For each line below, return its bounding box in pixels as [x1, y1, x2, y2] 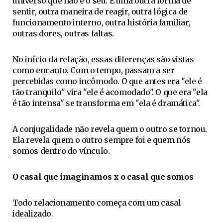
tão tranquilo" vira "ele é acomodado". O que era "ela [12, 87, 208, 97]
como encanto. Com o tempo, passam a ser [12, 65, 175, 75]
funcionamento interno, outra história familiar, [12, 17, 191, 27]
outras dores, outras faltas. [12, 28, 114, 38]
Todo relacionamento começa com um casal [12, 198, 181, 208]
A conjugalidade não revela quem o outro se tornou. [12, 124, 208, 134]
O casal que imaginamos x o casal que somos [12, 172, 194, 182]
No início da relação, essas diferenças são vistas [12, 54, 194, 64]
